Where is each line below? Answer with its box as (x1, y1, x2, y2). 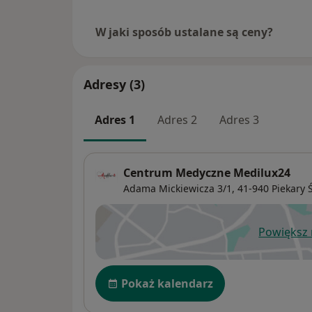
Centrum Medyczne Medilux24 (123, 165, 290, 181)
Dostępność (95, 264, 167, 281)
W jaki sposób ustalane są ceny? (95, 24, 273, 40)
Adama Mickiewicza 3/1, (123, 182, 235, 196)
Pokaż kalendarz (121, 276, 213, 292)
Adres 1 (95, 111, 135, 127)
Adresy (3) (84, 75, 145, 93)
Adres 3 (219, 111, 259, 127)
